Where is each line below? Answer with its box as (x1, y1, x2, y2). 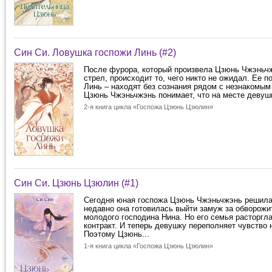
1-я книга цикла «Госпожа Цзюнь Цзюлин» (84, 242, 213, 250)
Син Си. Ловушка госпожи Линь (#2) (14, 47, 176, 58)
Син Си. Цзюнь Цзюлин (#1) (14, 178, 138, 188)
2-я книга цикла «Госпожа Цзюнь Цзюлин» (84, 103, 213, 110)
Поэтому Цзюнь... (84, 229, 149, 239)
